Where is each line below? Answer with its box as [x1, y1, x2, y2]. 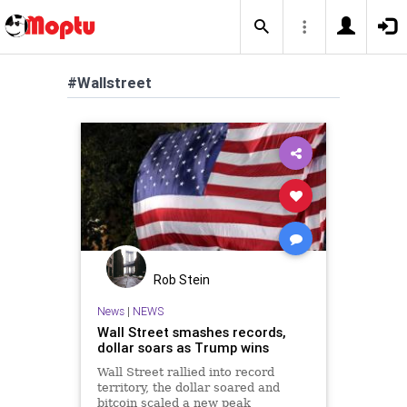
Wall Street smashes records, [96, 323, 285, 341]
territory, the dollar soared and [96, 380, 280, 394]
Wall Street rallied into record [96, 364, 274, 379]
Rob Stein [154, 272, 210, 288]
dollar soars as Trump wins [96, 338, 269, 356]
